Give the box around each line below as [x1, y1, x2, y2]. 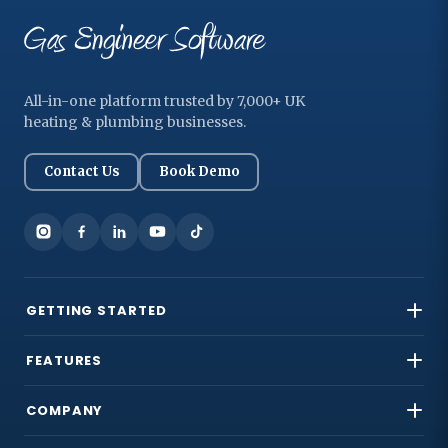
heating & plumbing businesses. [24, 112, 246, 131]
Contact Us [43, 163, 120, 181]
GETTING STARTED [26, 300, 167, 320]
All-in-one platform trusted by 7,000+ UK [24, 91, 305, 110]
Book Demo [158, 163, 240, 181]
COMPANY [26, 400, 104, 420]
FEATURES [26, 350, 103, 370]
